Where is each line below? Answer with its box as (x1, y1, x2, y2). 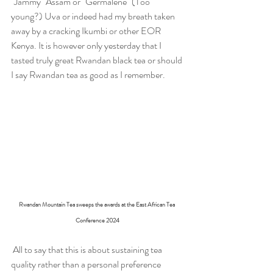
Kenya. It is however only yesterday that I (11, 38, 163, 52)
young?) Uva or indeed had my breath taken (11, 9, 177, 23)
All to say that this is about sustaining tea (11, 243, 164, 257)
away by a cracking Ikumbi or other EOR (11, 24, 163, 38)
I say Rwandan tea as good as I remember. (11, 68, 165, 82)
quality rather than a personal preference (11, 257, 163, 272)
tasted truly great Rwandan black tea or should (11, 53, 184, 67)
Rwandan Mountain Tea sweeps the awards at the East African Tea (19, 200, 176, 210)
